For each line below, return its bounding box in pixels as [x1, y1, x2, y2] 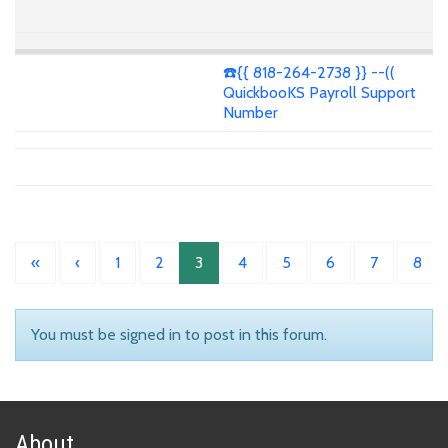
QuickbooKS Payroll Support [223, 82, 416, 102]
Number [223, 102, 278, 122]
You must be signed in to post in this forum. [31, 325, 327, 344]
